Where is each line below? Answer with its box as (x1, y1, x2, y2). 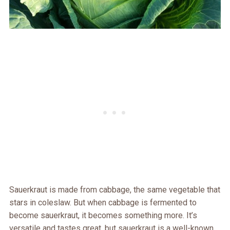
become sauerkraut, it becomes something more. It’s (9, 210, 197, 221)
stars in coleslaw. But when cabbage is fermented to (9, 198, 197, 208)
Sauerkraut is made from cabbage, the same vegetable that (9, 185, 220, 195)
